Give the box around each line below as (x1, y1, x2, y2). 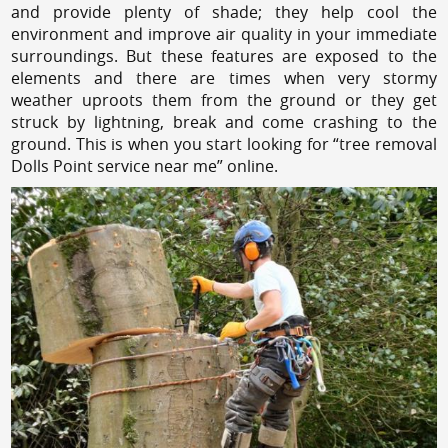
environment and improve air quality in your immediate (11, 22, 437, 45)
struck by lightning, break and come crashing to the (11, 110, 437, 133)
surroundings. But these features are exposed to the (11, 44, 437, 67)
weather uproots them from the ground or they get (11, 88, 437, 111)
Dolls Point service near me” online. (11, 154, 279, 177)
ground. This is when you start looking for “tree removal (11, 132, 437, 155)
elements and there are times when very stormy (11, 66, 437, 89)
